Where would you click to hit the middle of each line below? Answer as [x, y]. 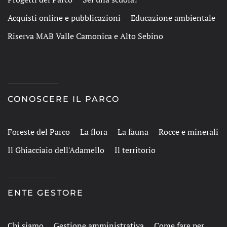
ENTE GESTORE [46, 193]
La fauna [133, 132]
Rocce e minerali [188, 132]
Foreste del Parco [39, 132]
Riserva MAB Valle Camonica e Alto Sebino [85, 36]
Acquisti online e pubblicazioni [64, 18]
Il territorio [135, 150]
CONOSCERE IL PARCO [64, 99]
